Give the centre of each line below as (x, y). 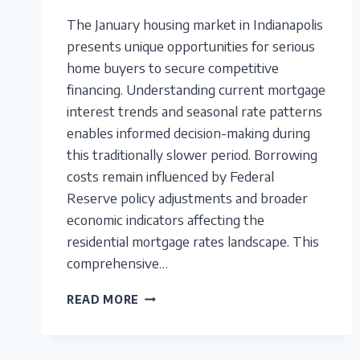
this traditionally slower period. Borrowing (192, 154)
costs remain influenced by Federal (170, 176)
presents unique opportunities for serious (191, 45)
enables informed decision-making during (188, 132)
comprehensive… (117, 262)
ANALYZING (174, 346)
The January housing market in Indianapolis (195, 24)
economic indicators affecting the (166, 219)
